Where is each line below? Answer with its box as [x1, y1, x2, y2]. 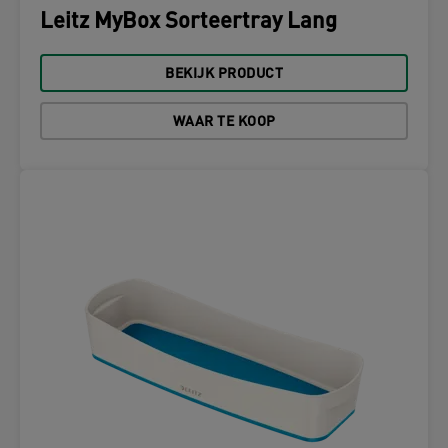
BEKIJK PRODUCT [165, 67, 283, 82]
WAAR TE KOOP [172, 115, 276, 130]
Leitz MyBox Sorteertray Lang [40, 11, 337, 34]
